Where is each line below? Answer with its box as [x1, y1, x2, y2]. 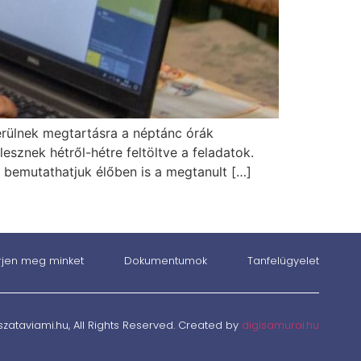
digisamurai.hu [242, 317, 319, 334]
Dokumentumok [124, 253, 207, 269]
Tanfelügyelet [247, 253, 319, 269]
